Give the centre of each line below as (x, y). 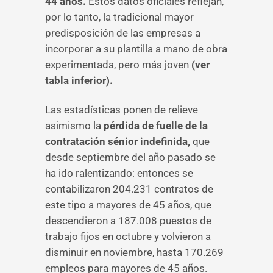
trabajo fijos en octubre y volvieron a (128, 236)
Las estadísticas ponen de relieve (122, 110)
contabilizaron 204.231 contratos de (129, 189)
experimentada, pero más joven (117, 65)
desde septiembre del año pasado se (130, 157)
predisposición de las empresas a (123, 33)
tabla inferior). (79, 80)
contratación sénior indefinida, (119, 141)
